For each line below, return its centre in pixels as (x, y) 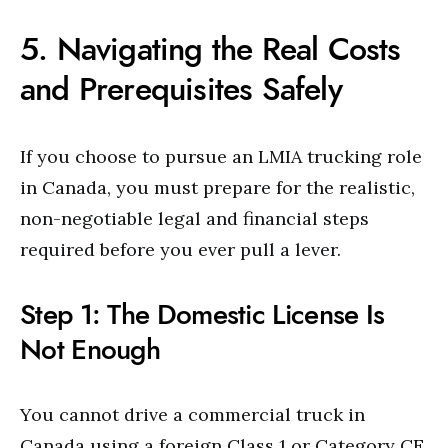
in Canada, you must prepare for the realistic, (217, 187)
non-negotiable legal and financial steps (194, 218)
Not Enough (90, 349)
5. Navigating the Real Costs (210, 49)
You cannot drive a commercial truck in (192, 414)
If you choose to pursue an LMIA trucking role (221, 156)
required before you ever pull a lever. (180, 249)
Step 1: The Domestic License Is (202, 314)
